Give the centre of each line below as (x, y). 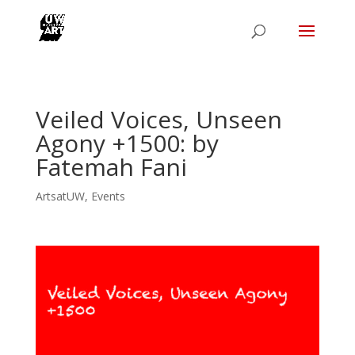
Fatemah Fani (111, 167)
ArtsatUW (60, 196)
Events (108, 196)
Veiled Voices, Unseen (158, 119)
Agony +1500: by (127, 143)
